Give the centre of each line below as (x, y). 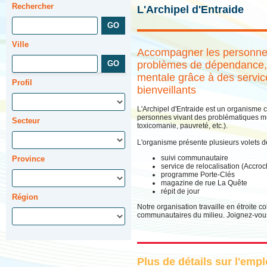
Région (25, 197)
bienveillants (167, 90)
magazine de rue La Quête (204, 183)
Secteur (26, 121)
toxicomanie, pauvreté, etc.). (182, 126)
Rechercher (33, 6)
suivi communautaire (195, 158)
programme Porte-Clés (198, 175)
